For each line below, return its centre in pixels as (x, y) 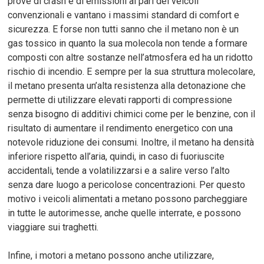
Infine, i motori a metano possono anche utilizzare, (111, 255)
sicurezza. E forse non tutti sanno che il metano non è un (123, 29)
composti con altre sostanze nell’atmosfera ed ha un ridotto (131, 57)
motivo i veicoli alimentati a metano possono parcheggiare (128, 199)
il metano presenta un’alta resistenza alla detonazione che (127, 85)
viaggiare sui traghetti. (53, 227)
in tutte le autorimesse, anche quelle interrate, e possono (125, 213)
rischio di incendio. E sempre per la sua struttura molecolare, (132, 71)
